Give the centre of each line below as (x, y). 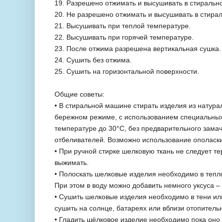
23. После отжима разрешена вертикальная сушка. (138, 48)
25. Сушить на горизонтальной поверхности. (127, 71)
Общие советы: (80, 94)
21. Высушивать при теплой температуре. (123, 26)
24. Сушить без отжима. (93, 60)
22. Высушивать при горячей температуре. (124, 37)
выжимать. (72, 162)
